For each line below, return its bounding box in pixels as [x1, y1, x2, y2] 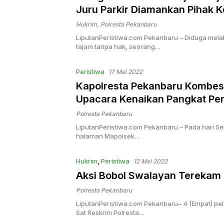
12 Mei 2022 [133, 157, 167, 165]
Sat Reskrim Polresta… [76, 208, 144, 217]
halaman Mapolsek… [76, 132, 140, 140]
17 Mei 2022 [108, 68, 142, 76]
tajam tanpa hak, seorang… [76, 42, 160, 51]
